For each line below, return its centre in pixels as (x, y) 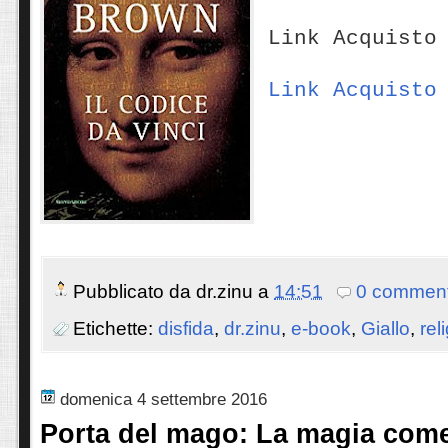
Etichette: (115, 329)
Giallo (385, 329)
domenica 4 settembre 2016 (163, 398)
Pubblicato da (134, 291)
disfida (186, 329)
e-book (321, 329)
